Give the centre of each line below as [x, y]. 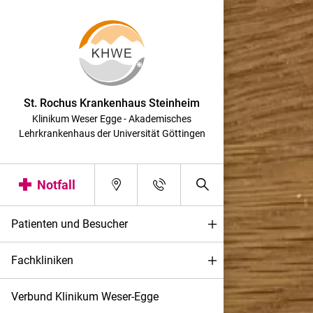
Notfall [56, 185]
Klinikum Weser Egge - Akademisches [112, 119]
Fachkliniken [42, 260]
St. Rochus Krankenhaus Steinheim [112, 103]
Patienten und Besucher [70, 224]
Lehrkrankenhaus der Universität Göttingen [112, 133]
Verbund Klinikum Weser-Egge [85, 297]
